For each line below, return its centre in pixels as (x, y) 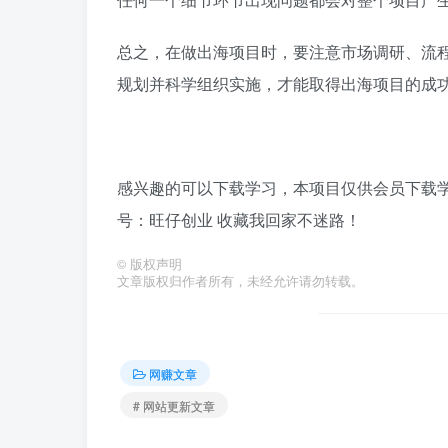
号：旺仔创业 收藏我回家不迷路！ (239, 219)
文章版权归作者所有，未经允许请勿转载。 (240, 281)
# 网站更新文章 (174, 405)
